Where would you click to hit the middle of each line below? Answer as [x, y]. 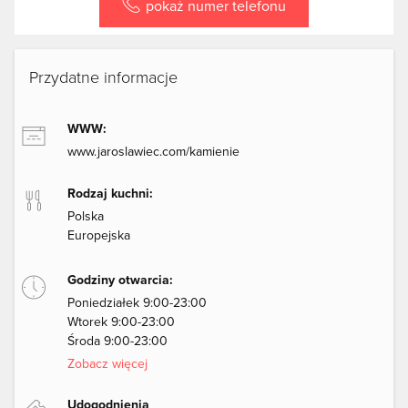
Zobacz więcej [107, 364]
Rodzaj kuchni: [110, 194]
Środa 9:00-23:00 [117, 341]
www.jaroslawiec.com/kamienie [153, 152]
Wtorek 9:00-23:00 [121, 322]
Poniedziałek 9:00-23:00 [137, 303]
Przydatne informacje [103, 77]
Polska [86, 216]
